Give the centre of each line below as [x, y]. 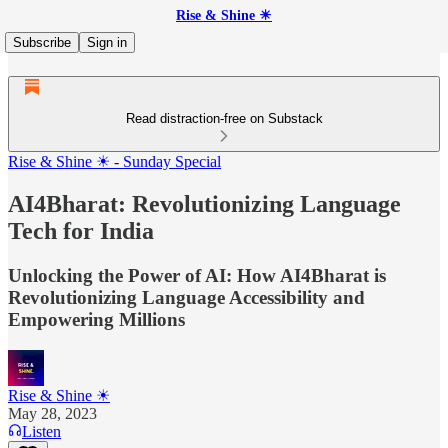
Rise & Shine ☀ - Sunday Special [114, 161]
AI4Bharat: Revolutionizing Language [204, 203]
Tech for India [81, 230]
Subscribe [42, 42]
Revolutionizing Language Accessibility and [186, 297]
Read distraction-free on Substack [224, 118]
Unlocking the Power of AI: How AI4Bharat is [197, 275]
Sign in [107, 42]
